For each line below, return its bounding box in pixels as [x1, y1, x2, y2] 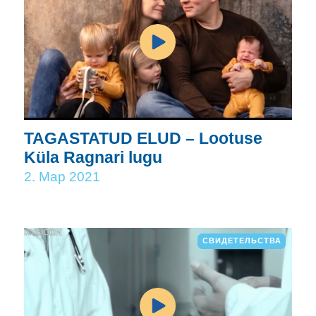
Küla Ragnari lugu [24, 147, 163, 166]
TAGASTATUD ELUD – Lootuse [24, 128, 263, 147]
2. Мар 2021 [24, 169, 101, 185]
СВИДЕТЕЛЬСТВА [202, 236, 281, 245]
